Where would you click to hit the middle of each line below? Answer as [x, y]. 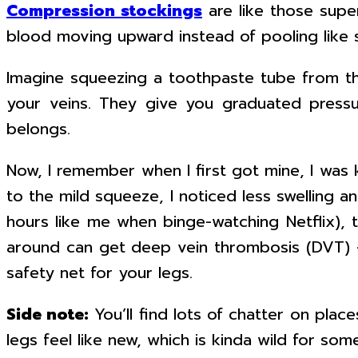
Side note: [48, 314]
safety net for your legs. [99, 272]
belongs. [38, 129]
